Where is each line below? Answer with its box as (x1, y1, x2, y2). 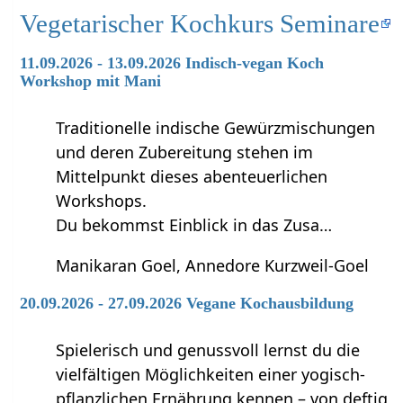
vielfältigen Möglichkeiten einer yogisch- (56, 363, 366, 385)
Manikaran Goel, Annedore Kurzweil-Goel (56, 255, 370, 277)
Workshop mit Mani (20, 72, 162, 91)
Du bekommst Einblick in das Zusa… (56, 214, 333, 237)
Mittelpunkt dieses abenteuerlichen (56, 166, 328, 188)
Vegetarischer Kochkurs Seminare (20, 9, 381, 39)
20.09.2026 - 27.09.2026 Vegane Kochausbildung (20, 294, 354, 313)
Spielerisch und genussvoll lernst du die (56, 338, 361, 361)
